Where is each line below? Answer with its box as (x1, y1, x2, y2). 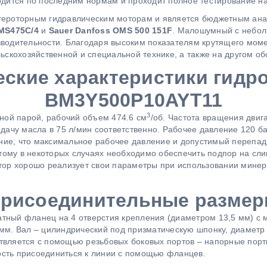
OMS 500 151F (113, 26, 172, 36)
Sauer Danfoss (48, 26, 113, 36)
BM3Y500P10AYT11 (44, 89, 223, 111)
